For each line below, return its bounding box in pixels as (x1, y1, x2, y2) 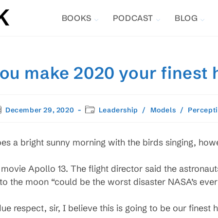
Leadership (98, 106, 138, 114)
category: (84, 113, 118, 122)
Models (150, 106, 176, 114)
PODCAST (112, 13, 153, 23)
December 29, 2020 (5, 106, 74, 114)
